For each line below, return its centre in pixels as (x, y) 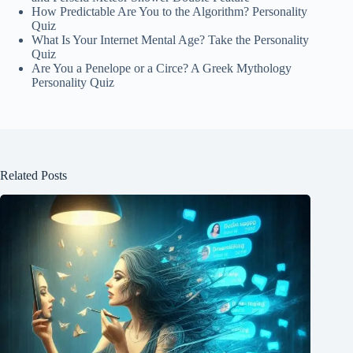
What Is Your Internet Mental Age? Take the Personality (170, 39)
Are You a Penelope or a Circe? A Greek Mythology (162, 68)
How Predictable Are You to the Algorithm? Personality (169, 11)
